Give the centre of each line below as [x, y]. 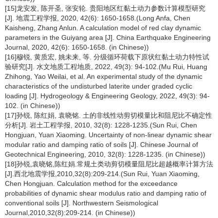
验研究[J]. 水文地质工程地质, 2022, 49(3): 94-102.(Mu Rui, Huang [106, 67]
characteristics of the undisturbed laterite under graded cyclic [99, 86]
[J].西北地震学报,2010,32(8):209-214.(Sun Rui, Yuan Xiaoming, [102, 174]
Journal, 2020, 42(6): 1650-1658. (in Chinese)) [77, 47]
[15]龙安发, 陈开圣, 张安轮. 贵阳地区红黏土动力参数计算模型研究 [105, 8]
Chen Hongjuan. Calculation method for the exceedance [91, 183]
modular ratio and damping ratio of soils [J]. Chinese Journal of [101, 145]
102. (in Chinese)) [33, 106]
